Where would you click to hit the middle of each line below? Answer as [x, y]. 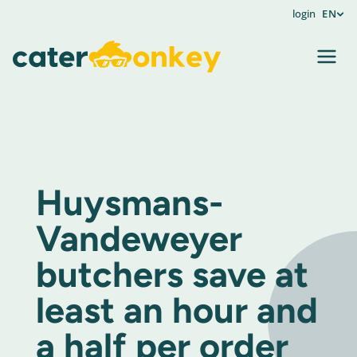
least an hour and [177, 310]
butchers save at [172, 274]
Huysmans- [129, 202]
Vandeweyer [139, 238]
